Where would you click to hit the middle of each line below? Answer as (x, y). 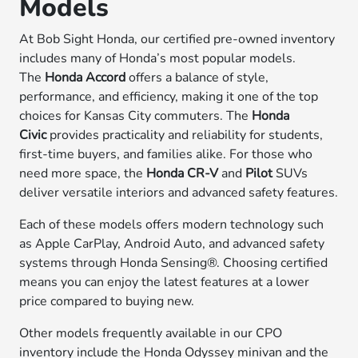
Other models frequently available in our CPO (151, 333)
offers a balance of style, (197, 78)
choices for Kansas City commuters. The (136, 116)
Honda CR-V (183, 173)
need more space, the (83, 173)
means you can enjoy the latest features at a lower (165, 282)
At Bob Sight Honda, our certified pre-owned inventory (177, 39)
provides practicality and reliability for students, (185, 135)
